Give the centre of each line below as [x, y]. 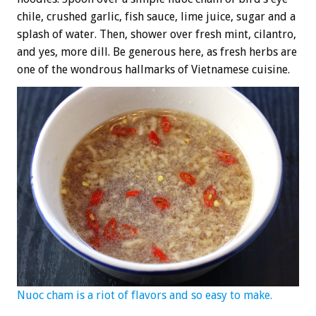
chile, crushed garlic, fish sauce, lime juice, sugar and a [156, 16]
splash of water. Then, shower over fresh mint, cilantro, [157, 34]
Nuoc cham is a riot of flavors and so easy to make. [145, 295]
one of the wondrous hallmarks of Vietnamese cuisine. [153, 69]
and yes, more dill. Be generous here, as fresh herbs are [157, 51]
